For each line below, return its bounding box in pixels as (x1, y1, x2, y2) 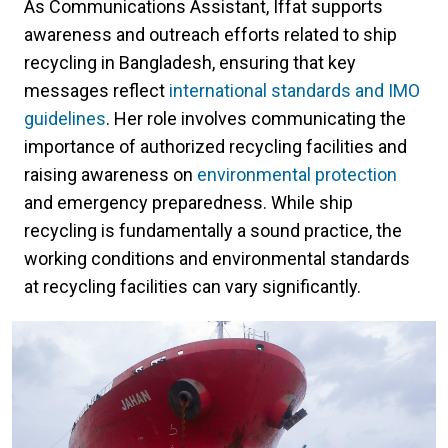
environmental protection (197, 163, 397, 185)
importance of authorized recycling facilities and (24, 135, 407, 157)
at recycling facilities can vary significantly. (24, 275, 361, 297)
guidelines (24, 107, 106, 129)
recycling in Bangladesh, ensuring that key (24, 51, 356, 73)
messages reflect (24, 79, 169, 101)
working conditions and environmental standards (24, 247, 410, 269)
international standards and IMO (169, 79, 420, 101)
